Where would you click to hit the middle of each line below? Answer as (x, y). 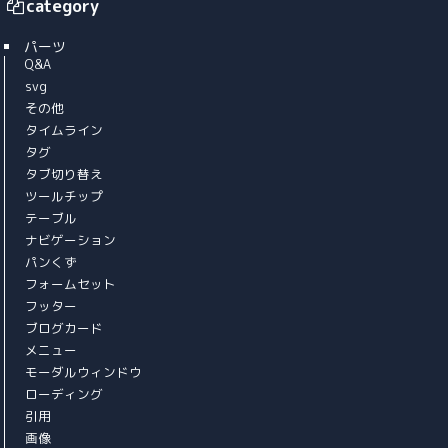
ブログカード (64, 328)
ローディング (64, 394)
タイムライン (64, 130)
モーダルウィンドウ (84, 372)
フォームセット (71, 284)
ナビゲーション (71, 240)
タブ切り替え (64, 174)
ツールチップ (64, 196)
